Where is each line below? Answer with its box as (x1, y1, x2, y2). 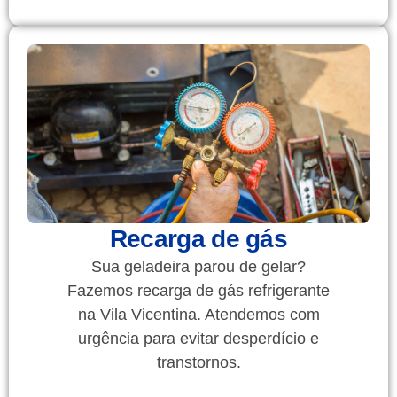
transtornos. (156, 354, 241, 372)
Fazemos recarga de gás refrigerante (67, 282, 330, 300)
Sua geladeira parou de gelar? (91, 258, 306, 276)
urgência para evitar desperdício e (78, 330, 319, 348)
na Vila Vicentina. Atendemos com (77, 306, 320, 324)
